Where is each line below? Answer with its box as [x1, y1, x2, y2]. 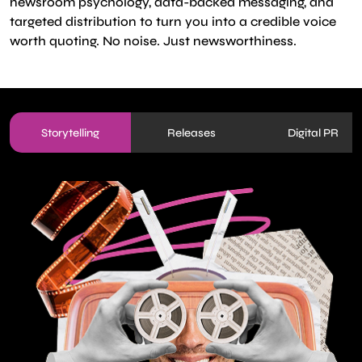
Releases [167, 125, 216, 140]
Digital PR [287, 125, 339, 140]
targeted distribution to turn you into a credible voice [10, 14, 336, 29]
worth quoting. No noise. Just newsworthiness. [10, 33, 297, 48]
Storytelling [41, 125, 99, 140]
